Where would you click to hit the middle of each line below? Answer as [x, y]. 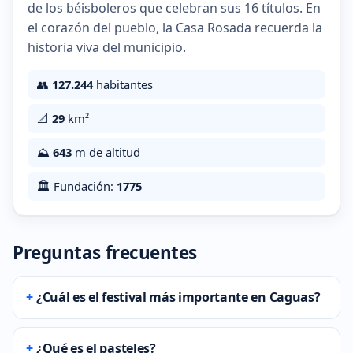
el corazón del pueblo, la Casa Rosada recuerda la [175, 27]
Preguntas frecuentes [105, 252]
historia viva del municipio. [107, 47]
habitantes [123, 84]
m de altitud [106, 152]
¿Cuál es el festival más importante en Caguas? [178, 297]
